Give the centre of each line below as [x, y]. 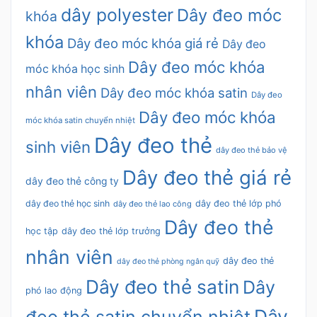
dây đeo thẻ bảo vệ [251, 150]
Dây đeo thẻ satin [162, 287]
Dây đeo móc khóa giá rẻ [143, 44]
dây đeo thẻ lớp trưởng [111, 231]
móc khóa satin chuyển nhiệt [80, 121]
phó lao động [54, 291]
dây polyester [117, 15]
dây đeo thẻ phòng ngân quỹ [168, 262]
